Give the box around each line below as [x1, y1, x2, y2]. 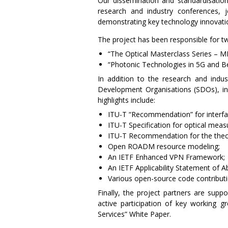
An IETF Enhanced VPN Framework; [108, 152, 225, 162]
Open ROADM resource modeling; [108, 141, 220, 151]
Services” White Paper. [98, 209, 171, 219]
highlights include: [98, 95, 155, 105]
